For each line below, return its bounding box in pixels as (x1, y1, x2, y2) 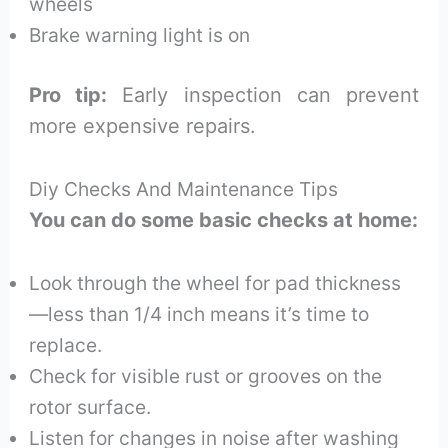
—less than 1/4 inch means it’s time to (29, 301, 370, 326)
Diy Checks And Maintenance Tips (29, 176, 339, 201)
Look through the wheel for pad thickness (29, 270, 402, 295)
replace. (29, 332, 103, 357)
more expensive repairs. (29, 113, 257, 138)
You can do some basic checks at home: (29, 207, 419, 232)
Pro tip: (29, 82, 108, 107)
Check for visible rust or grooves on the (29, 363, 383, 388)
